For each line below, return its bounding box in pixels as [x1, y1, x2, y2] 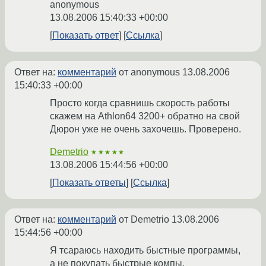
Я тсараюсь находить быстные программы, [50, 245, 240, 256]
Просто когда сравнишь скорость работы [50, 98, 230, 109]
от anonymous [116, 67, 182, 78]
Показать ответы [52, 178, 126, 188]
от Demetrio [116, 214, 172, 225]
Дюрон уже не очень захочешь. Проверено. [50, 124, 241, 135]
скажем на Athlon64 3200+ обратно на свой [50, 111, 240, 122]
